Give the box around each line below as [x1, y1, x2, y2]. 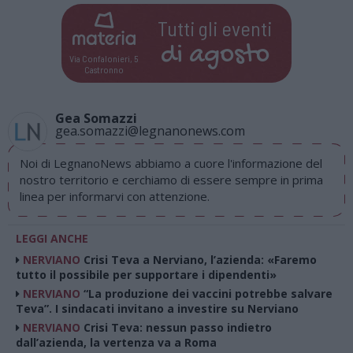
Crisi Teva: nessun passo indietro [84, 320, 272, 335]
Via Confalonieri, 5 [69, 52, 139, 64]
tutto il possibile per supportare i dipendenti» [16, 267, 277, 282]
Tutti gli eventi [158, 15, 273, 40]
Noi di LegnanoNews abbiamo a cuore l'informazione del [20, 155, 322, 171]
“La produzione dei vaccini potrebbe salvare [84, 286, 333, 301]
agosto [188, 39, 269, 72]
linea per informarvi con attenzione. [20, 188, 210, 204]
